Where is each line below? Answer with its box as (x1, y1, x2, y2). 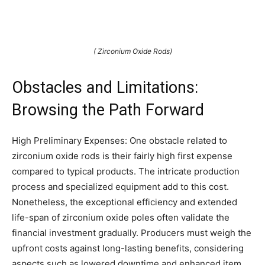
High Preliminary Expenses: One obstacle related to (12, 134, 227, 146)
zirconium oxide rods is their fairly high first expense (12, 150, 232, 161)
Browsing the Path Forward (12, 100, 204, 119)
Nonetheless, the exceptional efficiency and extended (12, 196, 237, 208)
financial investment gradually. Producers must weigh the (12, 227, 251, 238)
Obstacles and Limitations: (12, 77, 198, 97)
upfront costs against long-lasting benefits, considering (12, 242, 244, 254)
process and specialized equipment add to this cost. (12, 180, 229, 192)
